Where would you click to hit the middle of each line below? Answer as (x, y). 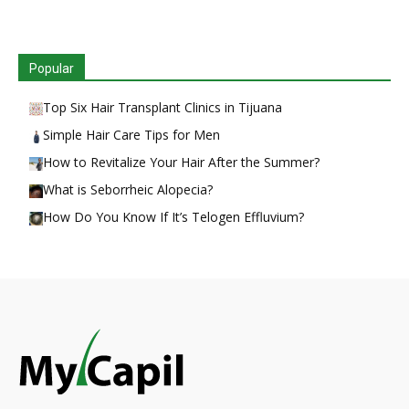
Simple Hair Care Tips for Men (131, 134)
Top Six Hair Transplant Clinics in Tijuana (163, 107)
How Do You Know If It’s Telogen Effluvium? (173, 216)
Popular (52, 68)
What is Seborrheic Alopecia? (128, 189)
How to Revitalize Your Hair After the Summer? (181, 162)
